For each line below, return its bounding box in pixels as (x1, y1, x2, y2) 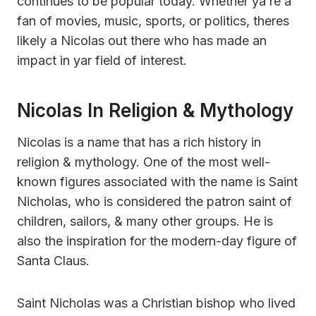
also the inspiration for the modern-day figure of (17, 233, 297, 248)
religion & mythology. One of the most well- (17, 154, 270, 169)
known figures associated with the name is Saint (17, 174, 298, 189)
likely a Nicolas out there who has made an (17, 32, 267, 48)
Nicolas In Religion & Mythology (17, 99, 293, 121)
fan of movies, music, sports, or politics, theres (17, 13, 289, 28)
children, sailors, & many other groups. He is (17, 213, 273, 229)
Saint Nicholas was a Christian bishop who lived (17, 295, 296, 310)
